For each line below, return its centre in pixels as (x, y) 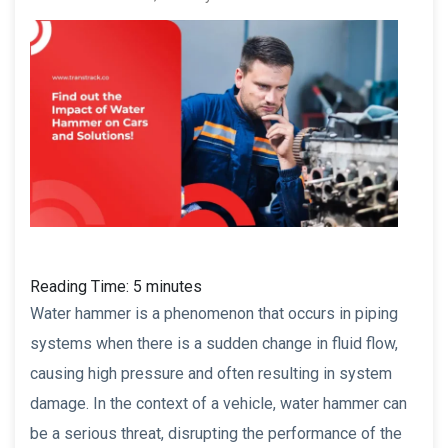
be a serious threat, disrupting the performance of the (216, 433)
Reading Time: (81, 286)
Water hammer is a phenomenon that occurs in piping (214, 313)
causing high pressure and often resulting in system (211, 373)
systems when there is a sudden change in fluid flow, (214, 343)
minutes (174, 286)
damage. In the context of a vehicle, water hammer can (218, 403)
